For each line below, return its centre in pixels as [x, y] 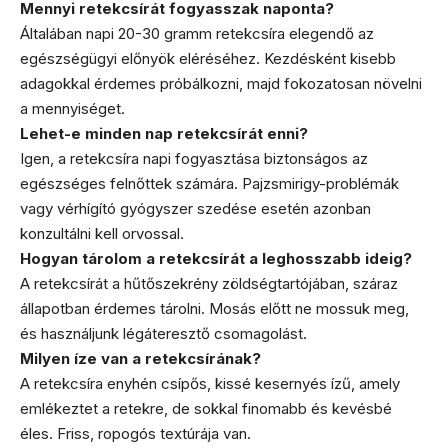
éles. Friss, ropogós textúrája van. [135, 433]
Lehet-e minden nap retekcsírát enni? [164, 133]
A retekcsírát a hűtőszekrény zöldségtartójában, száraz [209, 283]
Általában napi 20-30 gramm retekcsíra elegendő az [197, 33]
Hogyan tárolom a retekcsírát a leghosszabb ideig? [216, 258]
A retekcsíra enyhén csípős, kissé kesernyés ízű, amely [210, 383]
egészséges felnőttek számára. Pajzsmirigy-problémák [209, 183]
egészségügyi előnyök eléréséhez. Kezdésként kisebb [208, 58]
